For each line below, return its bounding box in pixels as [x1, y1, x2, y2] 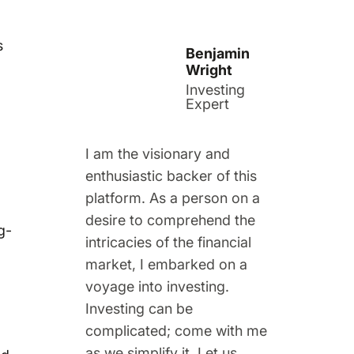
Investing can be [85, 299, 193, 317]
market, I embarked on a [85, 255, 247, 273]
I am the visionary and [85, 145, 230, 162]
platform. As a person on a [85, 189, 260, 206]
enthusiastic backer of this [85, 167, 257, 184]
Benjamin [186, 44, 250, 62]
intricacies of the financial [85, 233, 251, 250]
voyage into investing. [85, 277, 229, 295]
